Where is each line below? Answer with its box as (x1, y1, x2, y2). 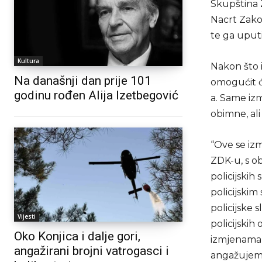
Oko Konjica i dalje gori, (14, 229, 140, 244)
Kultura (18, 56, 39, 65)
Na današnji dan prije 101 (14, 73, 151, 88)
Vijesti (18, 212, 36, 221)
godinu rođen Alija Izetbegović (14, 88, 178, 102)
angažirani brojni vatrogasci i (14, 244, 169, 258)
